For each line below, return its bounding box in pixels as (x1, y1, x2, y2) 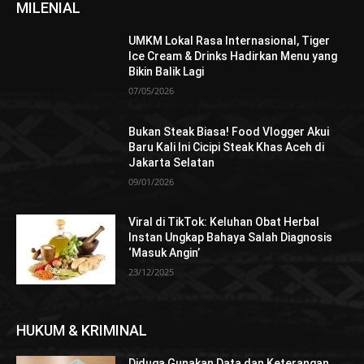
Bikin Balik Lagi (128, 65, 205, 79)
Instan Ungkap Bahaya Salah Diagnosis (128, 231, 333, 245)
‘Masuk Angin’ (128, 246, 201, 260)
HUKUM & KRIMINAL (16, 322, 147, 340)
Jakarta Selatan (128, 155, 215, 169)
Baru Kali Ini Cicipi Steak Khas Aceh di (128, 140, 325, 154)
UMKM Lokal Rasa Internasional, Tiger (128, 34, 331, 48)
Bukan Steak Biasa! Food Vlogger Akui (128, 124, 330, 138)
